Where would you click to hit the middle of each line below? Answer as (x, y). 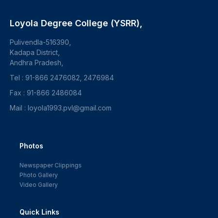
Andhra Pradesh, (36, 63)
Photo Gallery (39, 175)
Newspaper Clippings (51, 165)
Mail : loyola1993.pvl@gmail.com (61, 108)
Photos (31, 146)
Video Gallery (39, 185)
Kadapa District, (35, 52)
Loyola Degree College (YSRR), (76, 23)
